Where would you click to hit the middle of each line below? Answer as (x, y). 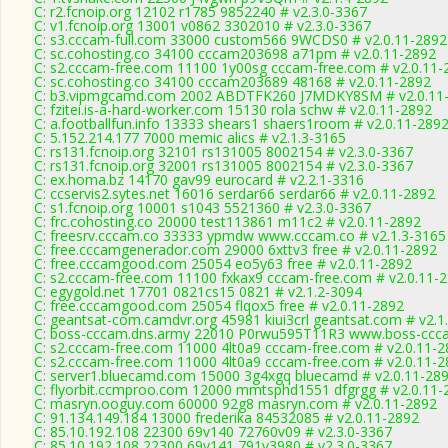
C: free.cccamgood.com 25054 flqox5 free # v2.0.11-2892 (219, 305)
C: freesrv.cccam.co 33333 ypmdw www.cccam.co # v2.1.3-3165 (240, 235)
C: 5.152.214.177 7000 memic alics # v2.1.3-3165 (190, 137)
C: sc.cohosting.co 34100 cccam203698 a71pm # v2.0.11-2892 (235, 53)
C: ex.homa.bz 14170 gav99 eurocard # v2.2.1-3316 (199, 179)
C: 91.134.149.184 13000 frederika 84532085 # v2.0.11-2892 (226, 417)
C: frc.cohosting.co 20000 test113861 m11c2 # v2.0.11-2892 (227, 221)
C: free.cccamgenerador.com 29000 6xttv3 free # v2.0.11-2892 (235, 249)
